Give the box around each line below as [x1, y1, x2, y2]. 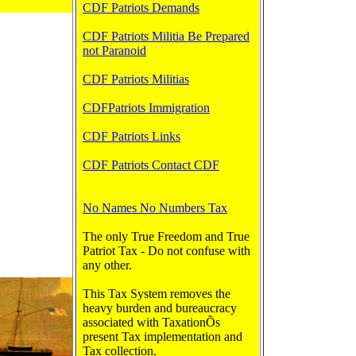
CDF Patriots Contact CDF [83, 158, 219, 172]
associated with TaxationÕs [83, 315, 220, 329]
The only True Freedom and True [83, 230, 250, 243]
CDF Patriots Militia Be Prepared [83, 29, 250, 43]
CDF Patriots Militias [83, 72, 189, 86]
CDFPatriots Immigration [83, 101, 210, 114]
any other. [83, 258, 132, 272]
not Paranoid [83, 44, 146, 57]
